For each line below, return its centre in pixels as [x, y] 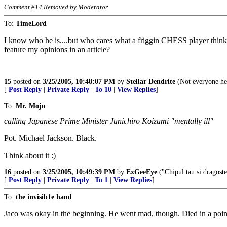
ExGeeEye [142, 172]
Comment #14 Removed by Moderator [56, 7]
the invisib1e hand [44, 197]
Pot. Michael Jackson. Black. [50, 138]
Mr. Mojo [30, 106]
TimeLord [31, 24]
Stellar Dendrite [151, 81]
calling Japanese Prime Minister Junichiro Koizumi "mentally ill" [109, 121]
